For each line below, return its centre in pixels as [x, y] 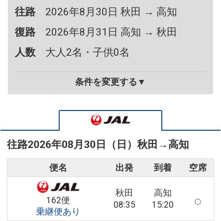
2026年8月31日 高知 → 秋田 [111, 32]
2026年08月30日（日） [82, 145]
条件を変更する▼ [110, 82]
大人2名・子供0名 [88, 53]
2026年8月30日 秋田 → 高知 [111, 12]
